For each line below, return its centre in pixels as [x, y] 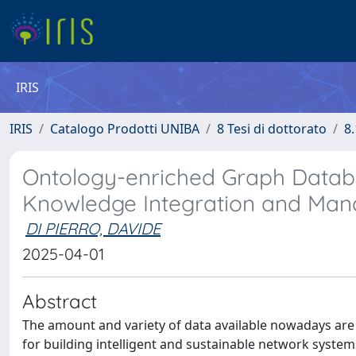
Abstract [60, 301]
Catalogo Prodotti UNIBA [125, 129]
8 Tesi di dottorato [272, 129]
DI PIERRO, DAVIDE [93, 228]
